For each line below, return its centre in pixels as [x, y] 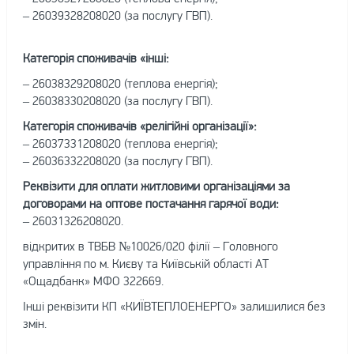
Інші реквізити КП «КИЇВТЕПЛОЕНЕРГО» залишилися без [174, 306]
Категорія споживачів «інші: [96, 58]
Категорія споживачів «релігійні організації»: [139, 126]
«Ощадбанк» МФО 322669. [93, 281]
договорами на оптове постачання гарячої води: [151, 203]
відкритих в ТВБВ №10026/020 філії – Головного [150, 246]
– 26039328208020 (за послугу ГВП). [117, 15]
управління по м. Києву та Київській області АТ [145, 263]
